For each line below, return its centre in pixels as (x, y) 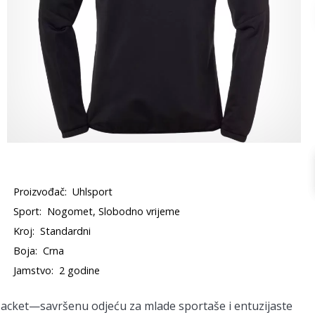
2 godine (80, 270)
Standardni (66, 231)
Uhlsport (93, 192)
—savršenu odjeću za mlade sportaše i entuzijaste (161, 306)
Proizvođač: (40, 192)
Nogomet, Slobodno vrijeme (114, 211)
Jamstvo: (34, 270)
